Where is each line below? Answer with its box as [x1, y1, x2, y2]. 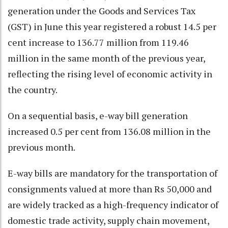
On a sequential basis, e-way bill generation [8, 109, 188, 122]
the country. [8, 83, 58, 96]
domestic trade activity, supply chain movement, [8, 214, 209, 226]
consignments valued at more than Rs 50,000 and [8, 182, 212, 195]
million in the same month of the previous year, [8, 51, 205, 64]
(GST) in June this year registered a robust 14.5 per [8, 20, 216, 33]
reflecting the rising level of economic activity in [8, 67, 212, 80]
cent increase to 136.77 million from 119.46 [8, 36, 189, 48]
